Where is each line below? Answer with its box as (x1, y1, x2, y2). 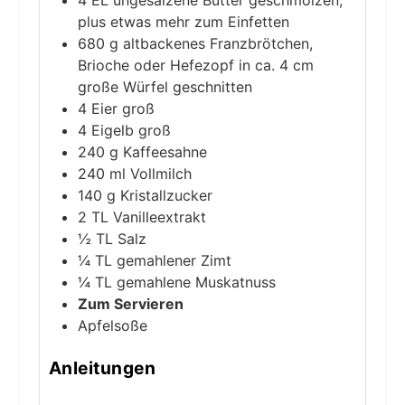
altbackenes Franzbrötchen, (122, 33, 313, 52)
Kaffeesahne (122, 142, 207, 161)
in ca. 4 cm (238, 55, 314, 74)
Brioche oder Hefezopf (77, 55, 234, 74)
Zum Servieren (77, 294, 184, 313)
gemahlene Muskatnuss (116, 272, 276, 291)
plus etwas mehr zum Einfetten (77, 12, 289, 31)
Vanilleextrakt (112, 207, 206, 226)
